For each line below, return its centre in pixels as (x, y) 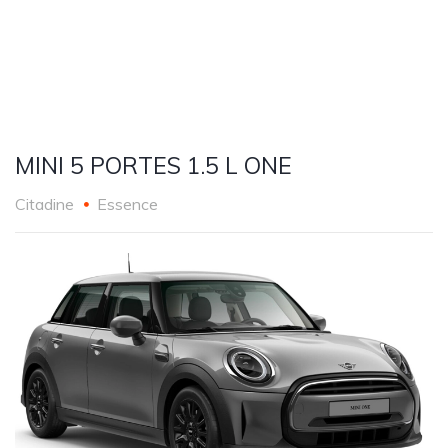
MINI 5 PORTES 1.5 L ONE (153, 165)
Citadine (44, 204)
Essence (127, 204)
